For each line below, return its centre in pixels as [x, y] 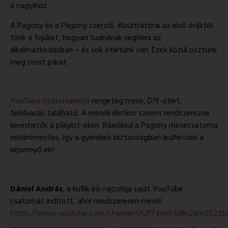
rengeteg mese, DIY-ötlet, [136, 102]
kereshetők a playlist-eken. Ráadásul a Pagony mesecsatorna [114, 126]
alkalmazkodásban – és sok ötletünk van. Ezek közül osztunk [113, 50]
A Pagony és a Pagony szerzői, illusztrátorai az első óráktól [111, 26]
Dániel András [36, 190]
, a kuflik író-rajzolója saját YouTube [123, 190]
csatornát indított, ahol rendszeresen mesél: [86, 202]
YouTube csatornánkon [50, 102]
